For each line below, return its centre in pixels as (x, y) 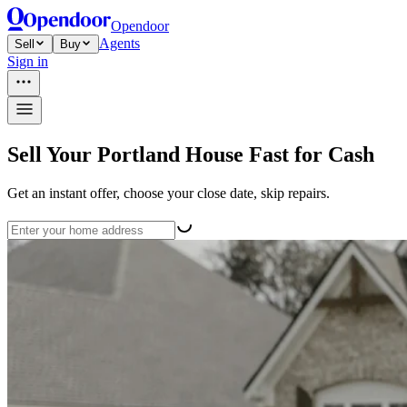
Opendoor (140, 26)
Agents (119, 43)
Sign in (28, 61)
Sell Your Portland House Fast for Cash (191, 154)
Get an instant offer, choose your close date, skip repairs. (169, 193)
